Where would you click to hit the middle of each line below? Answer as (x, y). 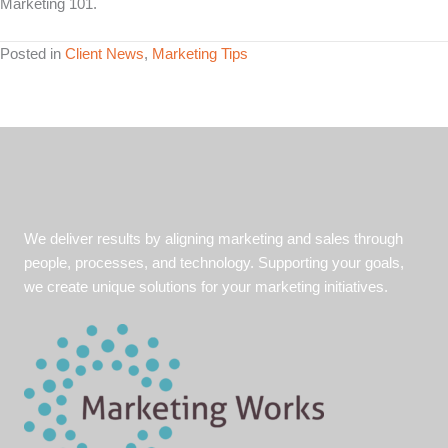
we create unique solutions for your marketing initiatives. (206, 286)
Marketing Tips (200, 54)
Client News (104, 54)
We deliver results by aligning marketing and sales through (213, 238)
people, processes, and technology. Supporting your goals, (214, 262)
